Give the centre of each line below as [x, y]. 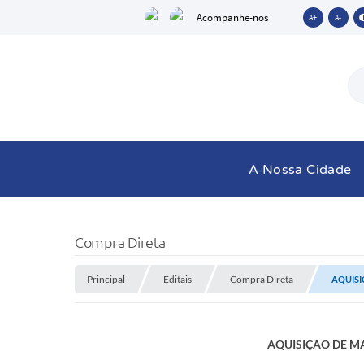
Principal [106, 279]
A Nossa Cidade [300, 170]
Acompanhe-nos [232, 17]
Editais [178, 279]
